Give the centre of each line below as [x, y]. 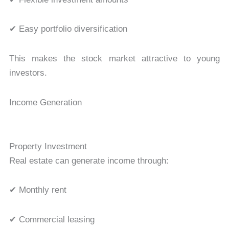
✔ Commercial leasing [52, 220]
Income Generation [45, 102]
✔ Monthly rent [38, 190]
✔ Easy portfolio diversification [68, 29]
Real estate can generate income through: [89, 161]
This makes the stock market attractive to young [114, 59]
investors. [28, 73]
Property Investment [48, 146]
